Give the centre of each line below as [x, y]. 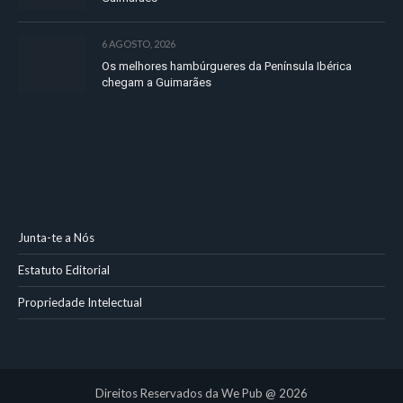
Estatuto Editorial [64, 270]
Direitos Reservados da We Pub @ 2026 [201, 394]
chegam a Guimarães [157, 82]
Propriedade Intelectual [80, 303]
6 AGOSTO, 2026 [139, 43]
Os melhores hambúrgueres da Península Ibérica [227, 66]
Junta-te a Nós [56, 238]
